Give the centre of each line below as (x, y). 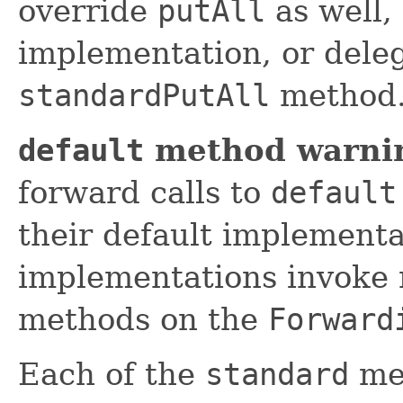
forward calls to (144, 192)
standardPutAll (144, 95)
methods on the (143, 319)
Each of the (112, 374)
